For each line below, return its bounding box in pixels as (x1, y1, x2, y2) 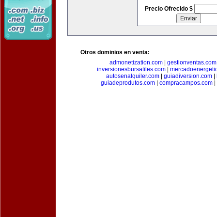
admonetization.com (109, 59, 163, 66)
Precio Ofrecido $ (144, 5, 194, 12)
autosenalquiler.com (106, 73, 159, 79)
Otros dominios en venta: (80, 49, 150, 56)
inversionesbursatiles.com (96, 66, 166, 73)
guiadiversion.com (163, 73, 212, 79)
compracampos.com (159, 79, 213, 86)
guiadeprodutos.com (100, 79, 155, 86)
